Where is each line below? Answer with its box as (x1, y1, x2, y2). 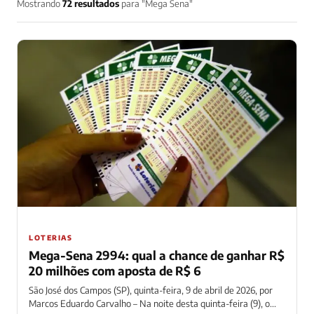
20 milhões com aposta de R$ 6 (29, 262, 201, 278)
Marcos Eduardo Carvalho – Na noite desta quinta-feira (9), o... (29, 297, 276, 309)
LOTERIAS (29, 233, 72, 242)
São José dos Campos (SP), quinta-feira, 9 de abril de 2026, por (29, 284, 273, 296)
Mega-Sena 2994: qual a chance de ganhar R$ (29, 247, 285, 263)
